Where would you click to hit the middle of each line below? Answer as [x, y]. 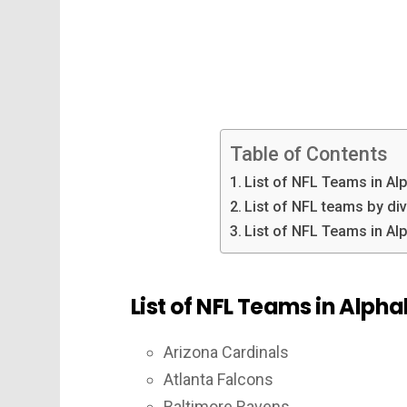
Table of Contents [309, 154]
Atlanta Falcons [218, 380]
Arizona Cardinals [226, 352]
